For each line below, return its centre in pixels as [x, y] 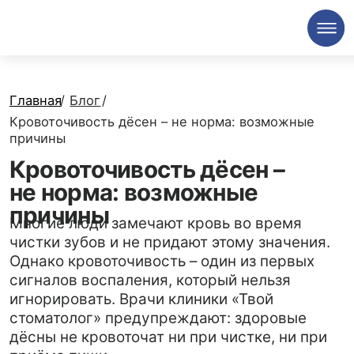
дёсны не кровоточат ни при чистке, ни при [142, 286]
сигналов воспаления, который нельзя [127, 237]
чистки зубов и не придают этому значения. [144, 205]
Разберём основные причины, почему [126, 334]
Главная [30, 85]
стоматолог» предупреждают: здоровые [134, 269]
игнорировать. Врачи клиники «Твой [120, 254]
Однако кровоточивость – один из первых [137, 221]
